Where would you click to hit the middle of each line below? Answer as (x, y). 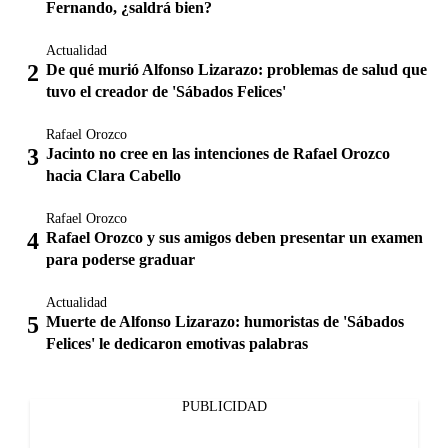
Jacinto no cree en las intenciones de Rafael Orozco (218, 153)
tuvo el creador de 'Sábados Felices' (166, 91)
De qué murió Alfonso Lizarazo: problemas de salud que (236, 69)
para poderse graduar (120, 259)
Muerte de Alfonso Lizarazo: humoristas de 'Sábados (225, 321)
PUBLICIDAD (224, 406)
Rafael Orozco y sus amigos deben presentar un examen (234, 237)
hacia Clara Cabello (113, 175)
